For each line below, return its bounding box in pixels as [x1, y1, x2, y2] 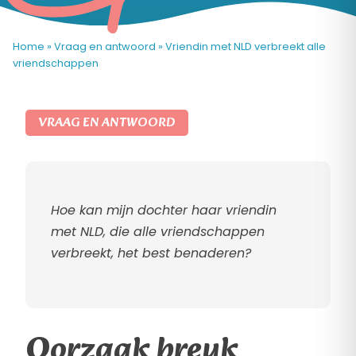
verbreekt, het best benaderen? [51, 244, 251, 263]
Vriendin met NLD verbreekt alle [165, 40, 326, 53]
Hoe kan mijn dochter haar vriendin [51, 201, 277, 220]
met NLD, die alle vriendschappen [51, 222, 265, 242]
